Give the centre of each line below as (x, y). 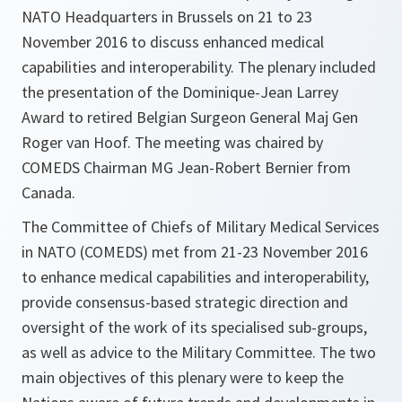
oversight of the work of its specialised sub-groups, (194, 328)
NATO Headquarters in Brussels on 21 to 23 (167, 17)
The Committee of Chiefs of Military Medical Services (201, 227)
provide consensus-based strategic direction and (185, 302)
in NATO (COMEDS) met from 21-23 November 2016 (195, 252)
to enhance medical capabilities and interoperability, (195, 277)
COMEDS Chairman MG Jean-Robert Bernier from (186, 168)
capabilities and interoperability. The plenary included (199, 67)
